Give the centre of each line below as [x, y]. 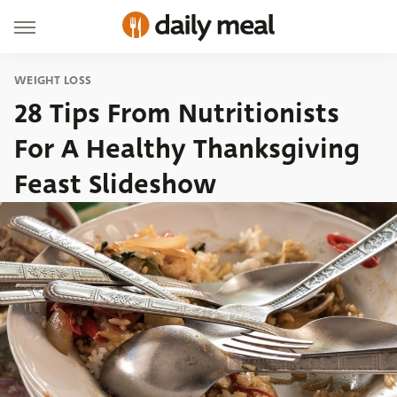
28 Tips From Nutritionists [177, 113]
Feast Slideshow [115, 184]
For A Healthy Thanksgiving [187, 149]
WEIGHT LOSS [53, 80]
